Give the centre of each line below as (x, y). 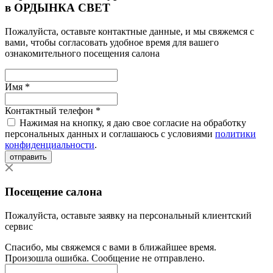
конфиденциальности (50, 144)
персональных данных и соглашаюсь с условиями (110, 133)
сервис (19, 226)
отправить (28, 157)
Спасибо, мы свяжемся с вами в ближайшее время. (111, 247)
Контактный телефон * (53, 110)
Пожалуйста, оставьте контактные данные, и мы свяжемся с (129, 31)
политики (236, 133)
